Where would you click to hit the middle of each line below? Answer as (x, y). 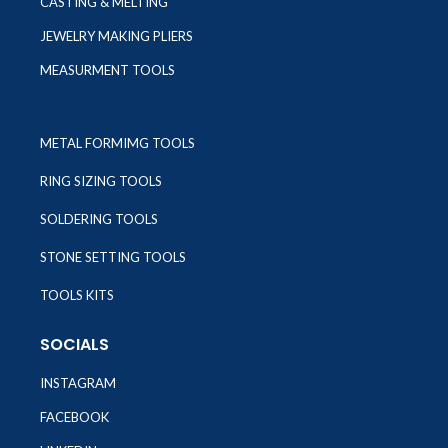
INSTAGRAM (78, 383)
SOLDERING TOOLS (99, 219)
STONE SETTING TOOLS (113, 257)
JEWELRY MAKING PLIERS (116, 36)
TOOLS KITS (77, 295)
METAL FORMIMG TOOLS (117, 143)
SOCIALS (74, 345)
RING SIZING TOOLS (101, 181)
